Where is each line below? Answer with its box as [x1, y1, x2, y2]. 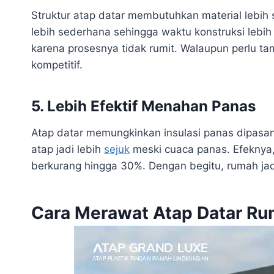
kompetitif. [31, 58, 83, 71]
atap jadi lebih [31, 143, 104, 155]
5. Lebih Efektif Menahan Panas [31, 97, 256, 115]
